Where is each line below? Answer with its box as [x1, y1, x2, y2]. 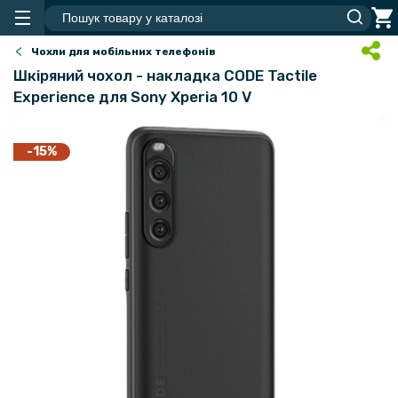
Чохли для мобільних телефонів [31, 45, 216, 58]
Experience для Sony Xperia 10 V [13, 88, 251, 106]
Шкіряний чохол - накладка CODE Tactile [13, 67, 317, 84]
